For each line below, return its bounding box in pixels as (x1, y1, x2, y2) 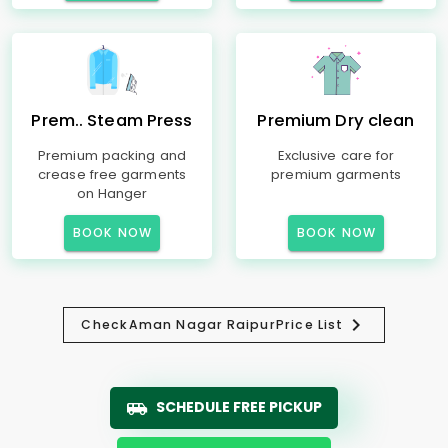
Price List (276, 316, 344, 333)
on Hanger (76, 184, 148, 203)
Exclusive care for (277, 146, 395, 165)
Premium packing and (38, 146, 186, 165)
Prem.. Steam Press (31, 109, 193, 132)
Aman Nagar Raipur (129, 316, 276, 333)
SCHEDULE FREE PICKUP (156, 397, 322, 417)
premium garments (271, 165, 401, 184)
